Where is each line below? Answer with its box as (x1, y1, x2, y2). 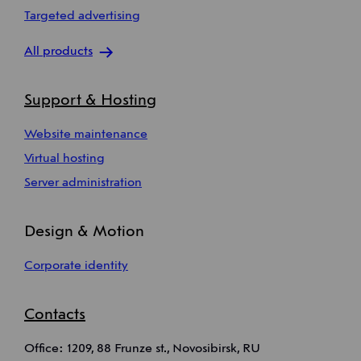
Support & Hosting (24, 93, 156, 110)
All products (24, 45, 93, 59)
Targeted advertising (24, 10, 140, 23)
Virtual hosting (24, 152, 105, 166)
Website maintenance (24, 128, 147, 142)
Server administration (24, 176, 142, 190)
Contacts (24, 307, 85, 324)
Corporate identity (24, 259, 128, 273)
